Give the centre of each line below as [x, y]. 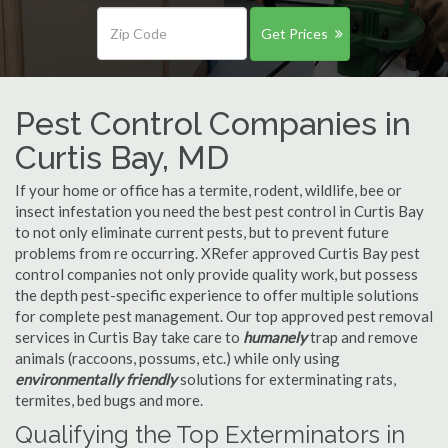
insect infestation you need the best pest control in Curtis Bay [219, 211]
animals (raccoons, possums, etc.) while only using [177, 358]
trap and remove [362, 337]
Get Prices [294, 33]
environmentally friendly [96, 379]
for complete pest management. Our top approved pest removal [224, 316]
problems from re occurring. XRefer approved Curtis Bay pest [217, 253]
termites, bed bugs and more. [109, 400]
